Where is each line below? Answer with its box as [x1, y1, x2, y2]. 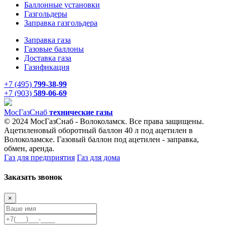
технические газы [49, 108, 113, 117]
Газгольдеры [24, 10, 67, 19]
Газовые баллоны [24, 45, 84, 54]
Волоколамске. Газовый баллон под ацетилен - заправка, [4, 135, 199, 144]
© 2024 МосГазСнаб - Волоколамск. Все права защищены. [4, 117, 204, 126]
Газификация [24, 63, 69, 72]
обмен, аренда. [4, 144, 54, 153]
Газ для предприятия [4, 153, 75, 162]
